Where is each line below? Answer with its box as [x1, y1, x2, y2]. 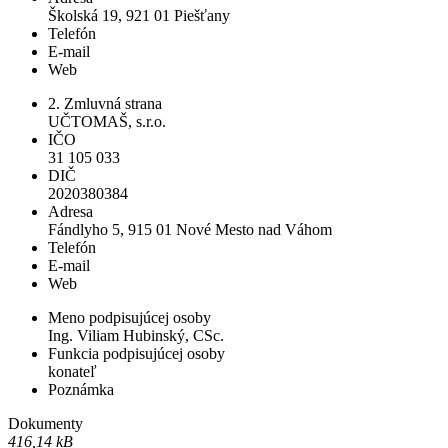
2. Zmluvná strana [48, 94, 162, 112]
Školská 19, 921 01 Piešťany [48, 6, 230, 24]
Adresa [48, 202, 93, 220]
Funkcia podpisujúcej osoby [48, 344, 225, 362]
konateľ [48, 362, 97, 380]
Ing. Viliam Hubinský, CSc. [48, 326, 224, 344]
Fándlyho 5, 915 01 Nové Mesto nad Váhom [48, 220, 332, 238]
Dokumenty [8, 414, 83, 432]
